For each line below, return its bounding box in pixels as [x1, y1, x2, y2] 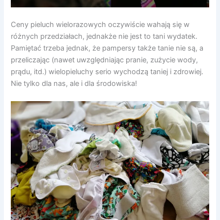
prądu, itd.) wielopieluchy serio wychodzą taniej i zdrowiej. [11, 67, 204, 77]
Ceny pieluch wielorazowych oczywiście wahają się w [11, 20, 190, 29]
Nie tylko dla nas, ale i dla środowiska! [11, 79, 137, 88]
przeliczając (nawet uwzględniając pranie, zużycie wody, [11, 55, 198, 65]
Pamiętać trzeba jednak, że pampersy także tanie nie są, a [11, 44, 204, 53]
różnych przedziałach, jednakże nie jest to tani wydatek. [11, 32, 198, 41]
